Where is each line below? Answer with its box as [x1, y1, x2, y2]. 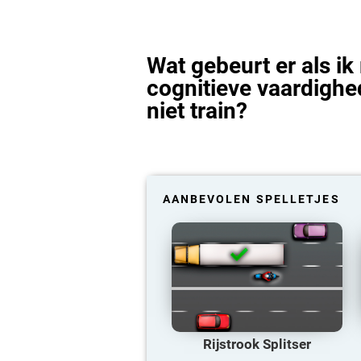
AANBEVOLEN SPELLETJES [162, 193, 340, 206]
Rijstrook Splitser [203, 336, 312, 353]
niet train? [147, 98, 247, 125]
